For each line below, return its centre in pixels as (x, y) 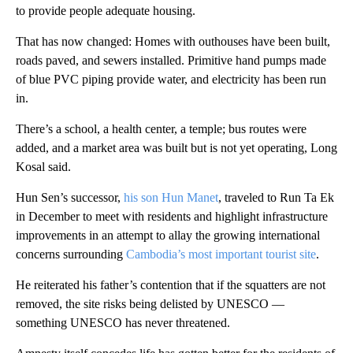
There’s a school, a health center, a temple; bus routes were (161, 128)
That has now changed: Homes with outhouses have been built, (173, 41)
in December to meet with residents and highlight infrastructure (172, 216)
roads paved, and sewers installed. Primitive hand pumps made (171, 60)
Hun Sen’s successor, (70, 197)
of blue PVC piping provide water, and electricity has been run (171, 79)
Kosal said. (43, 166)
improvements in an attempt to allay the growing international (168, 235)
